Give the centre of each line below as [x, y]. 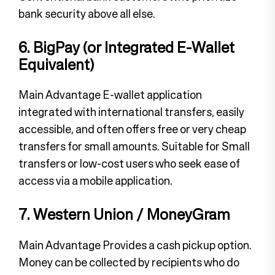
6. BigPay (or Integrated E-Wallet [126, 48]
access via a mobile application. [95, 181]
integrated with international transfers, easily [131, 112]
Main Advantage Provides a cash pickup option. [135, 245]
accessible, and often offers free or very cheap [132, 129]
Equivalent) [56, 65]
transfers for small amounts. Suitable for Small [134, 146]
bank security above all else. [87, 14]
